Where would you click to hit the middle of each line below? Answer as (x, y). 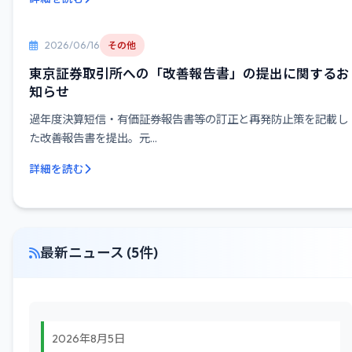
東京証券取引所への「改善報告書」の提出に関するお (189, 73)
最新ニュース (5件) (99, 253)
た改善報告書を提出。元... (93, 138)
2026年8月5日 (88, 339)
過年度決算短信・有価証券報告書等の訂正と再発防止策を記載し (189, 119)
